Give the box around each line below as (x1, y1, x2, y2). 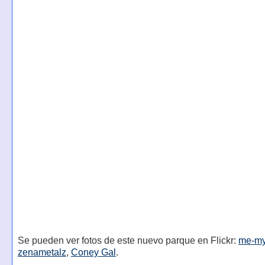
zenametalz (17, 247, 66, 258)
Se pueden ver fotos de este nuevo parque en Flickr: (17, 235, 238, 246)
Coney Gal (70, 247, 116, 258)
